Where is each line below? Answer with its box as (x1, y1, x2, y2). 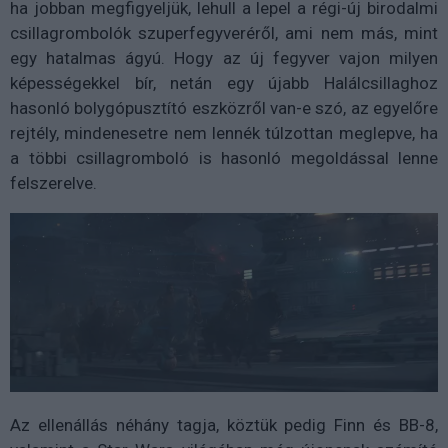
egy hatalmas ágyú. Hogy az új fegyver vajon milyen (10, 47, 438, 68)
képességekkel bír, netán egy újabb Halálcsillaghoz (10, 72, 438, 93)
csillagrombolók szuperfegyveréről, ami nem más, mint (10, 22, 438, 43)
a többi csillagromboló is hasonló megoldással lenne (10, 147, 438, 168)
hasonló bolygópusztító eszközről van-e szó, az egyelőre (10, 97, 438, 118)
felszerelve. (10, 172, 97, 193)
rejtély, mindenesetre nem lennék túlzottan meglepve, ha (10, 122, 438, 143)
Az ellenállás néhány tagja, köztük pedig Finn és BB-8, (10, 414, 438, 435)
